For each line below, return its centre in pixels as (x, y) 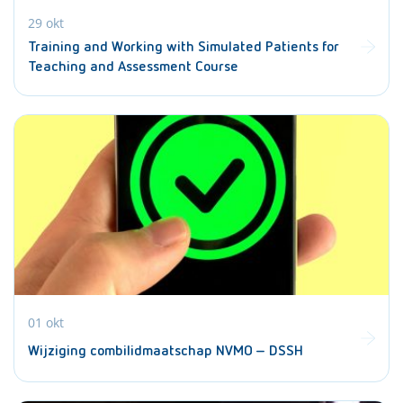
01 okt (46, 322)
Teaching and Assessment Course (133, 67)
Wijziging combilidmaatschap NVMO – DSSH (166, 351)
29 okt (46, 23)
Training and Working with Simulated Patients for (184, 48)
